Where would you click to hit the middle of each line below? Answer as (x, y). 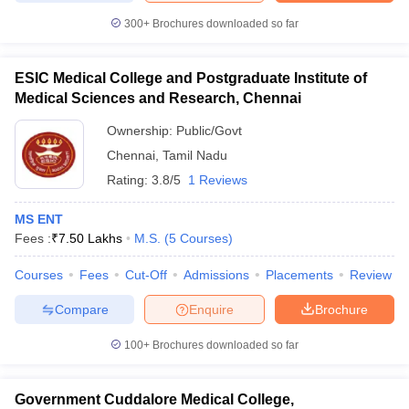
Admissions (216, 275)
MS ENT (39, 219)
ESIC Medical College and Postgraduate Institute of (191, 78)
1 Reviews (218, 180)
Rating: (129, 180)
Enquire (211, 309)
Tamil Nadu (195, 155)
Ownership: (142, 131)
